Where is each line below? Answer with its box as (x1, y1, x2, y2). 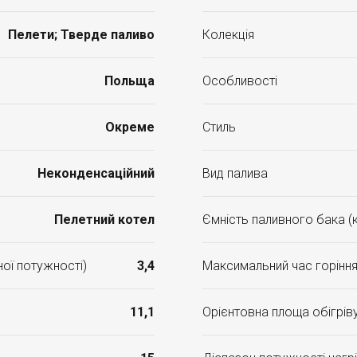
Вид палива (202, 166, 268, 181)
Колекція (202, 27, 254, 42)
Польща (104, 73, 155, 88)
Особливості (202, 73, 277, 88)
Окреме (105, 120, 155, 135)
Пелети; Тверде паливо (8, 27, 155, 42)
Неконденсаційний (37, 166, 155, 181)
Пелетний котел (54, 212, 155, 227)
